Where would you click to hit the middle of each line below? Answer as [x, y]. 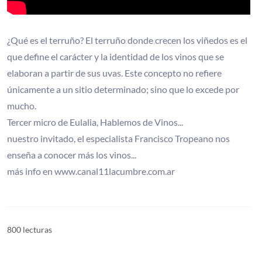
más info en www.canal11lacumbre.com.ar [91, 171]
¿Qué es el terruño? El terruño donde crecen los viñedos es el [127, 40]
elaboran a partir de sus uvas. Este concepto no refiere [114, 73]
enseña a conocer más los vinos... [72, 154]
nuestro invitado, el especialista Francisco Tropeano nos [118, 138]
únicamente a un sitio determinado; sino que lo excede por [123, 89]
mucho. [22, 105]
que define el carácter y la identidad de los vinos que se [116, 56]
